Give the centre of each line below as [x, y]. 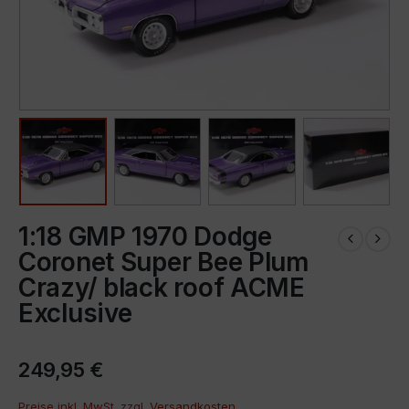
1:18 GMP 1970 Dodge [145, 236]
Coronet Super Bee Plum [163, 262]
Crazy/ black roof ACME [162, 287]
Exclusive [75, 313]
